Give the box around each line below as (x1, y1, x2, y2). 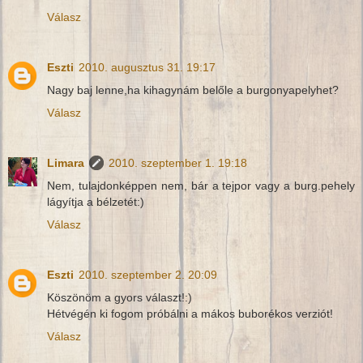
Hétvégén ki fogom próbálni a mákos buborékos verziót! (47, 307, 333, 321)
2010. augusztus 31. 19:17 (79, 61, 216, 75)
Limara (47, 156, 84, 170)
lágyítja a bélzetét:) (47, 195, 144, 209)
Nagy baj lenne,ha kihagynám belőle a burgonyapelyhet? (47, 83, 339, 97)
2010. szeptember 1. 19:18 (109, 156, 247, 170)
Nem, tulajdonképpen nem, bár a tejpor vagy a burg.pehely (47, 179, 355, 193)
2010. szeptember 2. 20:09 (79, 268, 217, 282)
